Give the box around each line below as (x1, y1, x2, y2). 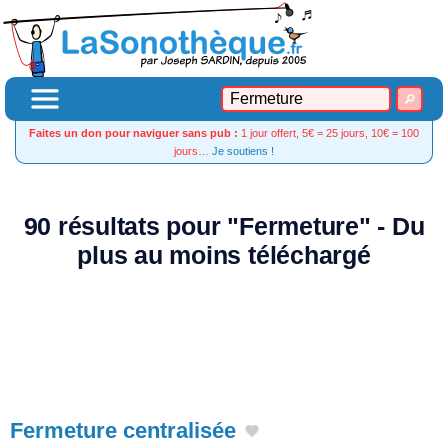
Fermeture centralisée (10, 418, 236, 443)
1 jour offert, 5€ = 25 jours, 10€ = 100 (238, 127, 419, 139)
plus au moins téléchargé (77, 242, 371, 269)
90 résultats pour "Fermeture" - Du (23, 213, 425, 240)
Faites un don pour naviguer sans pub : (29, 127, 238, 139)
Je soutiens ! (212, 145, 274, 157)
